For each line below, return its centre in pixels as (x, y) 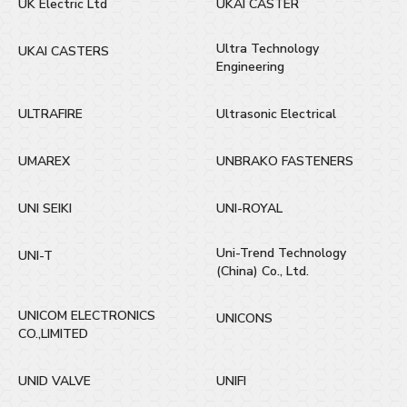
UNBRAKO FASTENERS (285, 161)
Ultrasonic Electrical (276, 114)
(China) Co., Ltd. (263, 271)
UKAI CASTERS (64, 51)
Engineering (250, 66)
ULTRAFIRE (50, 114)
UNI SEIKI (45, 208)
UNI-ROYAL (249, 208)
